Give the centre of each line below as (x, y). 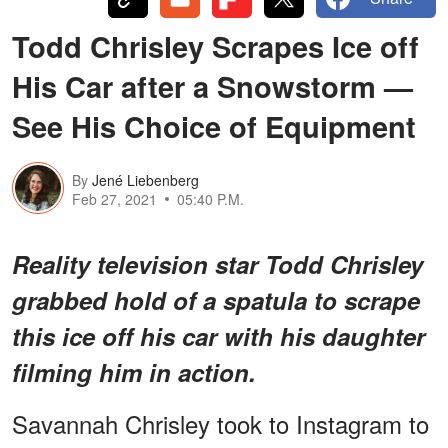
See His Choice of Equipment (214, 125)
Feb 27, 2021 (114, 199)
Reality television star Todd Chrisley (217, 263)
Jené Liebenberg (145, 180)
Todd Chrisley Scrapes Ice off (215, 45)
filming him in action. (134, 371)
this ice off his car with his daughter (218, 335)
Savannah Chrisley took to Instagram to (220, 423)
